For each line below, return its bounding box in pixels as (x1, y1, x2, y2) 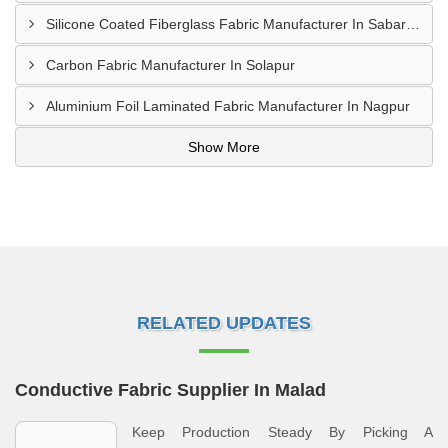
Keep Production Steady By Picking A (132, 424, 433, 440)
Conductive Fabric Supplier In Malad (15, 380, 326, 400)
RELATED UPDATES (137, 313, 311, 333)
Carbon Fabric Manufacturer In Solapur (46, 57, 295, 73)
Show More (188, 139, 260, 155)
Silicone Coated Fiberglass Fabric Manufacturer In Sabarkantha (406, 16, 420, 32)
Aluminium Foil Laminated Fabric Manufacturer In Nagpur (46, 98, 410, 114)
